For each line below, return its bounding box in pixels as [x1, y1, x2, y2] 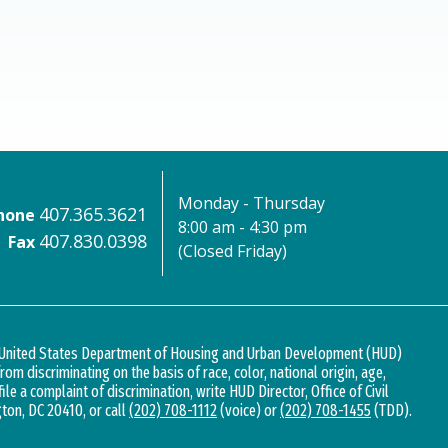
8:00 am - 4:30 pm [178, 216, 308, 239]
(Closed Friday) [178, 240, 288, 263]
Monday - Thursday [178, 192, 326, 215]
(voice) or [217, 400, 280, 420]
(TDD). [371, 400, 412, 420]
